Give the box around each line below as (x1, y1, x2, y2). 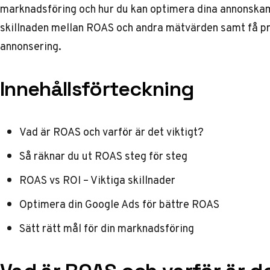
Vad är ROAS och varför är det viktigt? (19, 124, 204, 140)
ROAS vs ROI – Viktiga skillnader (19, 172, 175, 188)
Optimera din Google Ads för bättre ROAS (19, 196, 219, 212)
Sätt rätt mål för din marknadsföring (19, 220, 194, 236)
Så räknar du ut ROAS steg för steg (19, 148, 187, 164)
